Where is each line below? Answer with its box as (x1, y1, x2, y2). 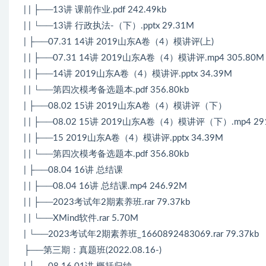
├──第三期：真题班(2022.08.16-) (24, 245, 161, 255)
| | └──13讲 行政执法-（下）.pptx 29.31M (24, 21, 194, 30)
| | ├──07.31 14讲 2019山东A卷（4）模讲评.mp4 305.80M (24, 53, 264, 62)
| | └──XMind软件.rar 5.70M (24, 213, 138, 223)
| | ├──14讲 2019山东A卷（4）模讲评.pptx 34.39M (24, 69, 232, 78)
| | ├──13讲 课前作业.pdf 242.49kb (24, 5, 166, 14)
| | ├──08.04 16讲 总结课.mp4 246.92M (24, 181, 187, 191)
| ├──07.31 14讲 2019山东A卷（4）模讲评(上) (24, 37, 214, 46)
